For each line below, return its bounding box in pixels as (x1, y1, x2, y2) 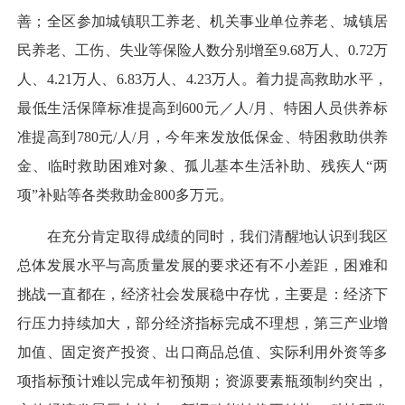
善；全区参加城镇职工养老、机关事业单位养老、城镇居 (17, 14, 388, 30)
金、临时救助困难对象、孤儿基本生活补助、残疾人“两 (17, 158, 388, 174)
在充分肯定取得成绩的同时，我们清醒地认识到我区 (17, 229, 388, 245)
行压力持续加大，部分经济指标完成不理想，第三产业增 (17, 316, 388, 332)
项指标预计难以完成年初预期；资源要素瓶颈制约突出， (17, 373, 388, 390)
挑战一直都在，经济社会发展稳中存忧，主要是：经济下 (17, 287, 388, 303)
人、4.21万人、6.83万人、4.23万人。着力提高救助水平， (17, 71, 388, 88)
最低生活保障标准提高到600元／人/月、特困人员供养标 (17, 100, 388, 117)
